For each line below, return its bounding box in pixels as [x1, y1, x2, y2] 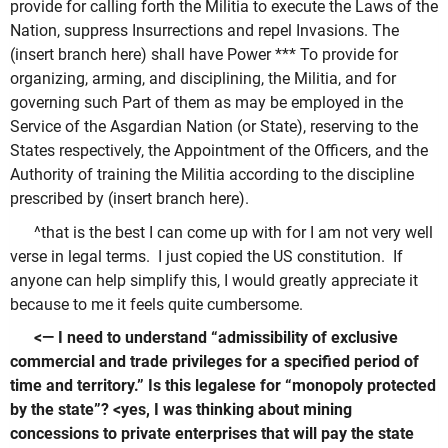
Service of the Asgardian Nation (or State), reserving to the [10, 117, 418, 137]
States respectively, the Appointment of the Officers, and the [10, 141, 428, 161]
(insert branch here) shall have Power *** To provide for [10, 45, 398, 65]
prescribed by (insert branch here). [10, 189, 249, 209]
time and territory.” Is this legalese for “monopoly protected [10, 376, 436, 396]
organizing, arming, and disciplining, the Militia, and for [10, 69, 396, 89]
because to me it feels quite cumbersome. [10, 294, 303, 314]
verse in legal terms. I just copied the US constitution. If [10, 246, 403, 266]
